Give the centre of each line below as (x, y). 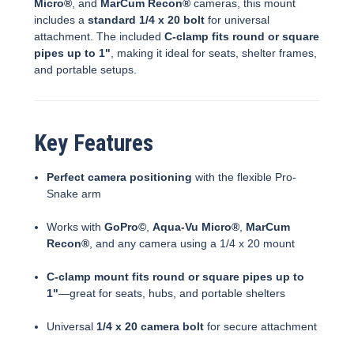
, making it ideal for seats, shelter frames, (214, 53)
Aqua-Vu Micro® (196, 226)
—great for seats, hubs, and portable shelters (172, 293)
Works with (76, 226)
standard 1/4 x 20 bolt (146, 19)
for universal (237, 19)
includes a (61, 19)
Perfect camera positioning (120, 177)
